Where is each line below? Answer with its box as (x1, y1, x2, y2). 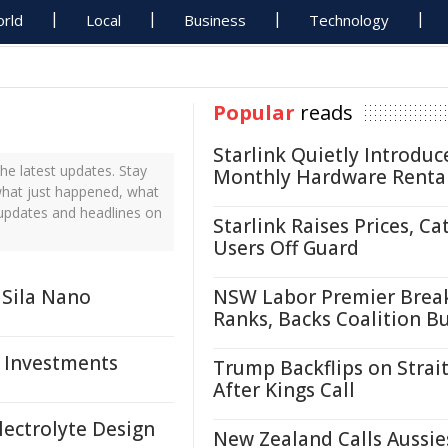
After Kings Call (213, 377, 355, 403)
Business (184, 10, 247, 30)
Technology (309, 10, 390, 30)
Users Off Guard (213, 235, 359, 261)
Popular (213, 99, 295, 126)
